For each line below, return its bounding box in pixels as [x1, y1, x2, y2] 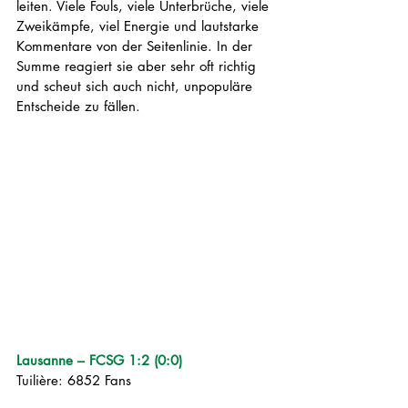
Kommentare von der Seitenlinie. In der [16, 37, 257, 55]
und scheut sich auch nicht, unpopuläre [16, 77, 257, 95]
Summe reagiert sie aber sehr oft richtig [16, 57, 260, 75]
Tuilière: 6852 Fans [16, 372, 131, 389]
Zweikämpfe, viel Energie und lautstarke [16, 17, 263, 35]
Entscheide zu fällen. [16, 97, 145, 115]
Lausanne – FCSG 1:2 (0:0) [16, 352, 182, 369]
